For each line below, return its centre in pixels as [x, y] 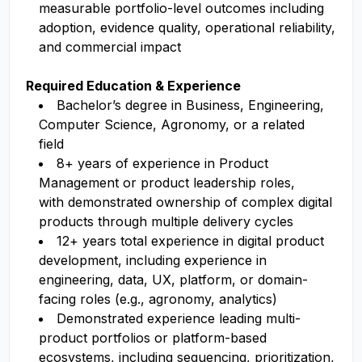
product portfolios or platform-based [153, 338]
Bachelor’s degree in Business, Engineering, [190, 105]
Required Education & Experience [133, 86]
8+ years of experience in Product [162, 163]
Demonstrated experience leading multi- [179, 318]
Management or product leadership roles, [167, 183]
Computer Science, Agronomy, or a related [172, 124]
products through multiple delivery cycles [166, 221]
